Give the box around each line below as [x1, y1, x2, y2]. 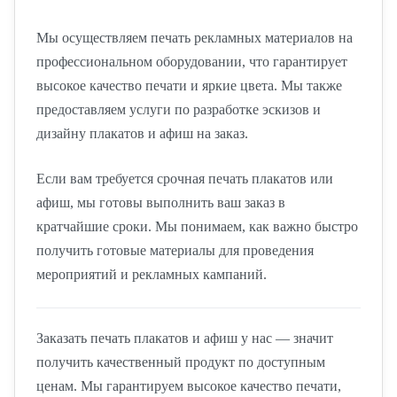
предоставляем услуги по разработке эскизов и [36, 102, 321, 117]
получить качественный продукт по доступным [36, 354, 325, 370]
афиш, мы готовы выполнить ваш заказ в [36, 195, 285, 210]
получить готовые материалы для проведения [36, 243, 314, 258]
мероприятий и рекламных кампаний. [36, 267, 267, 282]
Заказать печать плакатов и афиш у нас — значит [36, 331, 333, 346]
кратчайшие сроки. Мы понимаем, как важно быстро [36, 219, 358, 234]
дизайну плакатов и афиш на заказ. [36, 126, 248, 141]
